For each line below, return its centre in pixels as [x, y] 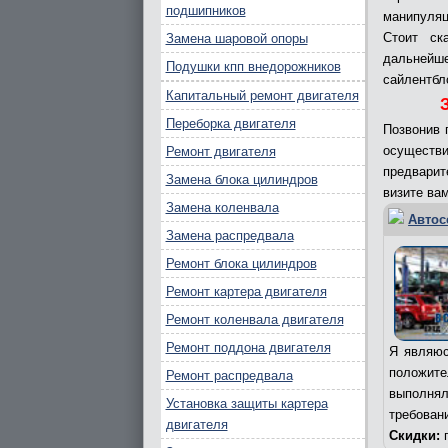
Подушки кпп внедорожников [253, 66]
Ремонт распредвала [229, 375]
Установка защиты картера [246, 403]
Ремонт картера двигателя [246, 291]
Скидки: [415, 436]
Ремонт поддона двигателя [248, 347]
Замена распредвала [229, 235]
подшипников [205, 10]
